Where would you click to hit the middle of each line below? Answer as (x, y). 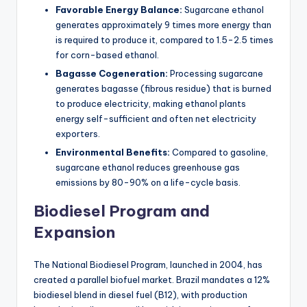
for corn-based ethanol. (107, 55)
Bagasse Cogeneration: (112, 74)
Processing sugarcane (216, 74)
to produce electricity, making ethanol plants (151, 104)
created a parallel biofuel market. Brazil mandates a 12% (152, 280)
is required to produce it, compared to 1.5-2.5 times (164, 40)
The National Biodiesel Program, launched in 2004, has (148, 265)
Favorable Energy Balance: (119, 10)
